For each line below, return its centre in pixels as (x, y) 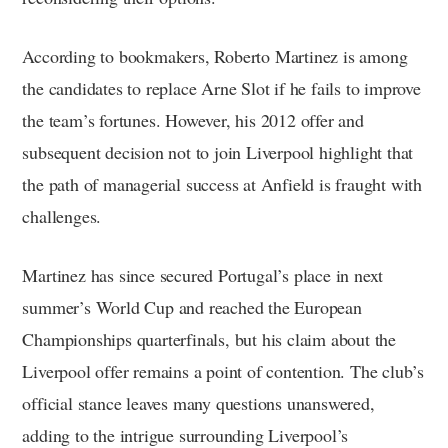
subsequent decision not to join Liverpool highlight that (218, 152)
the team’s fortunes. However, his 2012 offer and (193, 120)
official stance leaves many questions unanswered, (198, 403)
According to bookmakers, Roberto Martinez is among (215, 56)
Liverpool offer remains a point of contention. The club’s (223, 371)
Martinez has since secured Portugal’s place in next (203, 275)
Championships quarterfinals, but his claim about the (209, 339)
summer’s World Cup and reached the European (192, 307)
